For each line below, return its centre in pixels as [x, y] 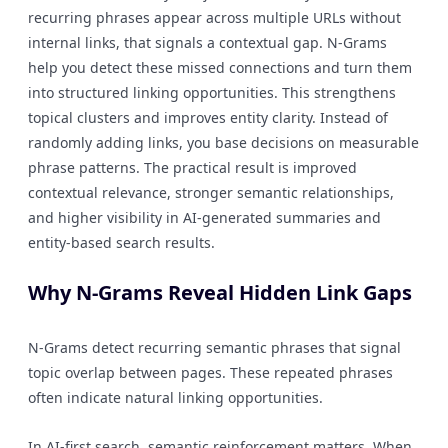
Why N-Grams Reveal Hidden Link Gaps [220, 292]
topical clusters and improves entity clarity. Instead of [208, 117]
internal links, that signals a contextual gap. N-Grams [207, 42]
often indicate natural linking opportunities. [175, 397]
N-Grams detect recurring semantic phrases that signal [214, 347]
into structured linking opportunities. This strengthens [212, 92]
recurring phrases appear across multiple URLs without [214, 17]
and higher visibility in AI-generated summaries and [204, 217]
